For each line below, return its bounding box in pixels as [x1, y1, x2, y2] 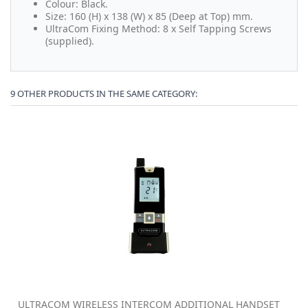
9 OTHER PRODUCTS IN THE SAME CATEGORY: [10, 87, 197, 100]
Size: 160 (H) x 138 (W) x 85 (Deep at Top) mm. [45, 10, 253, 23]
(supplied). [45, 34, 94, 48]
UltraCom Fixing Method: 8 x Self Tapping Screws [45, 22, 272, 36]
